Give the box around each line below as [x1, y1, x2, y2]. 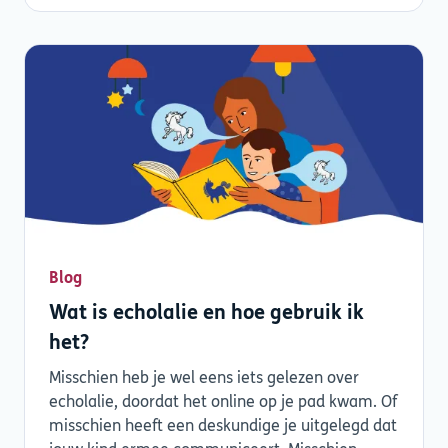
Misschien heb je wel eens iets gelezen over [49, 371, 359, 388]
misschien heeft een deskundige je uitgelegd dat [49, 419, 397, 436]
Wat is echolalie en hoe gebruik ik [49, 304, 364, 325]
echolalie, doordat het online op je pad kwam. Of [49, 395, 397, 412]
